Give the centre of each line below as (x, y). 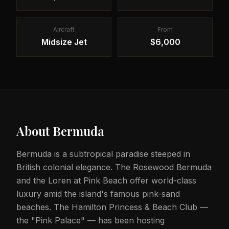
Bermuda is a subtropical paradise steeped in (103, 154)
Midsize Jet (64, 42)
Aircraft (64, 29)
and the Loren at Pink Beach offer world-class (106, 180)
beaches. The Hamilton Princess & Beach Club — (112, 207)
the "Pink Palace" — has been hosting (90, 220)
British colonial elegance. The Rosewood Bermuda (114, 167)
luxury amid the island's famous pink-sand (98, 194)
